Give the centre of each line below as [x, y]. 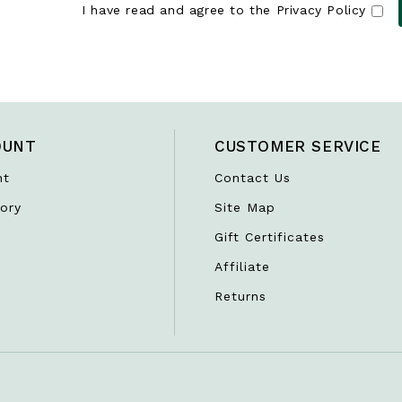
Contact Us [253, 178]
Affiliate [242, 267]
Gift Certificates [270, 237]
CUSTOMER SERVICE [298, 147]
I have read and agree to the [179, 10]
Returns [240, 297]
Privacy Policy [321, 10]
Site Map [245, 208]
